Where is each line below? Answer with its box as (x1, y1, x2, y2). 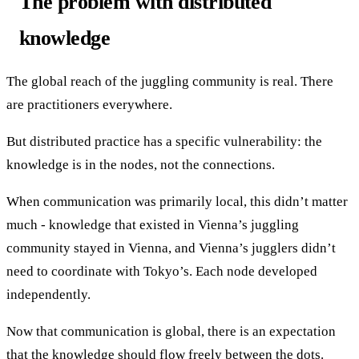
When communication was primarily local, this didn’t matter (6, 193, 348, 209)
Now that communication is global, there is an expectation (6, 323, 336, 339)
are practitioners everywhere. (6, 96, 172, 112)
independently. (6, 286, 91, 302)
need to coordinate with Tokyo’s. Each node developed (6, 263, 317, 279)
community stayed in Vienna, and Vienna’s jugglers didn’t (6, 240, 336, 256)
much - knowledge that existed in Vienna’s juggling (6, 216, 299, 232)
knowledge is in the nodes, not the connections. (6, 156, 275, 172)
